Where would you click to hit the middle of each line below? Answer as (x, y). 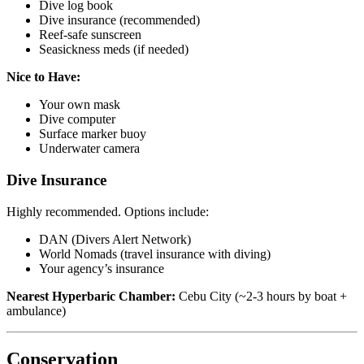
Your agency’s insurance (102, 268)
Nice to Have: (43, 77)
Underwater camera (89, 149)
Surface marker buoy (93, 134)
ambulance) (36, 310)
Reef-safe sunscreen (90, 35)
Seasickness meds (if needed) (114, 50)
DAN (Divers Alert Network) (115, 239)
